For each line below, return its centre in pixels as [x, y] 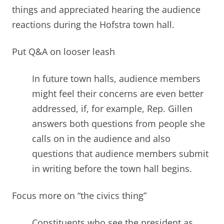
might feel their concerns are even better [118, 94]
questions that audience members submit [120, 154]
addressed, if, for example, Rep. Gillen [112, 109]
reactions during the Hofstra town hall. [94, 25]
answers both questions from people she [118, 124]
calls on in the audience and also [101, 139]
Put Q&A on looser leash [63, 52]
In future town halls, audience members [116, 79]
